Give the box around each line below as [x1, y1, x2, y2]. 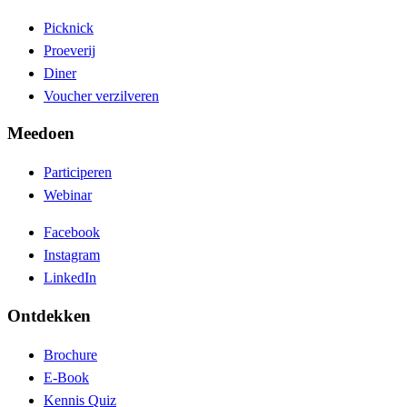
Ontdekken [7, 305, 91, 325]
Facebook [44, 224, 100, 241]
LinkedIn [44, 270, 96, 286]
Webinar [44, 187, 92, 203]
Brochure [44, 346, 97, 362]
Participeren [44, 164, 112, 181]
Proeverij [44, 42, 95, 58]
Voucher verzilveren [44, 87, 159, 104]
